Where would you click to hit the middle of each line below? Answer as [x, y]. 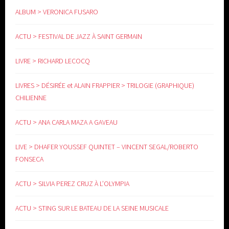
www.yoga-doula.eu [114, 6]
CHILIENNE [31, 98]
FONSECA [30, 159]
